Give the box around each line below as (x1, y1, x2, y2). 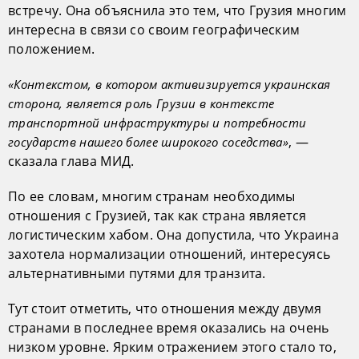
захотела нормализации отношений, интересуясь (8, 244, 331, 263)
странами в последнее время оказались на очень (8, 318, 329, 337)
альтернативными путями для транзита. (8, 264, 266, 282)
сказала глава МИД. (8, 151, 135, 170)
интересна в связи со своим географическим (8, 20, 301, 38)
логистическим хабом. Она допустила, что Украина (8, 225, 340, 244)
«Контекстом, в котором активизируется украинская (8, 75, 331, 92)
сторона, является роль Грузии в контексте (8, 95, 275, 111)
